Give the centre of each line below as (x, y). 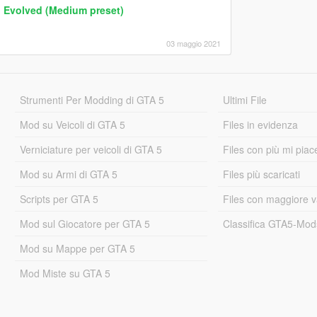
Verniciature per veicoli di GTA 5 (91, 149)
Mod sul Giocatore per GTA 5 (85, 223)
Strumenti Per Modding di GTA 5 (92, 99)
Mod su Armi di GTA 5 (68, 174)
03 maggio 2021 (193, 43)
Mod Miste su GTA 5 (65, 273)
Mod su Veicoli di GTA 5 (72, 124)
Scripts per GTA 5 (59, 198)
